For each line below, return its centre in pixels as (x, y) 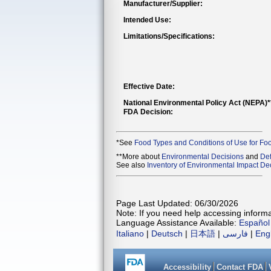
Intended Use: (147, 20)
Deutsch (167, 233)
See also (132, 165)
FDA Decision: (148, 112)
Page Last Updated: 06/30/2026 (177, 203)
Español (254, 222)
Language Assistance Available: (178, 222)
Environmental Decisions (203, 157)
